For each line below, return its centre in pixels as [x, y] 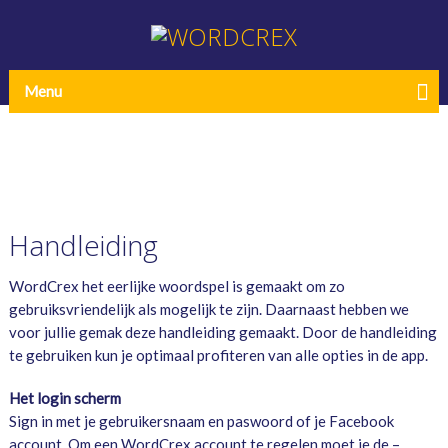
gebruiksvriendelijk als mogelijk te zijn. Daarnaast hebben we [208, 309]
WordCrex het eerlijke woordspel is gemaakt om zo [176, 286]
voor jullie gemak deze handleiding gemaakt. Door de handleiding [222, 332]
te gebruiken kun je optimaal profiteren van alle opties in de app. [218, 355]
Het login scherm [64, 398]
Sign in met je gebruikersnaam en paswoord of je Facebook [201, 421]
